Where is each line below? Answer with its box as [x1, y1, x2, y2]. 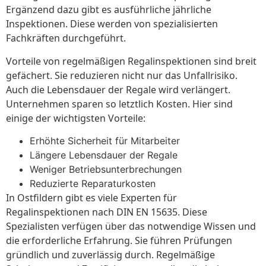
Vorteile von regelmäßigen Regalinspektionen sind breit [6, 54, 256, 68]
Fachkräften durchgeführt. [6, 31, 126, 45]
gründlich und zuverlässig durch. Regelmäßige [6, 248, 215, 262]
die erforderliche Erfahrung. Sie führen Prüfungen [6, 234, 232, 248]
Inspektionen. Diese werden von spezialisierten [6, 17, 218, 31]
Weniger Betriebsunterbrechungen [30, 163, 182, 176]
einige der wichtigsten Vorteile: [6, 111, 145, 125]
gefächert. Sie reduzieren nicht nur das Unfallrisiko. [6, 68, 237, 82]
